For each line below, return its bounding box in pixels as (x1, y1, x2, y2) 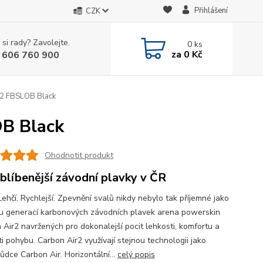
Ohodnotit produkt (44, 149, 113, 161)
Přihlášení (194, 5, 228, 16)
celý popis (117, 249, 155, 260)
